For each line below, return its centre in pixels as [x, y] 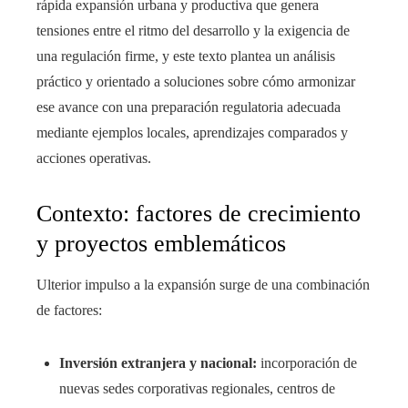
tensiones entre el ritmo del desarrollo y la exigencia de [193, 31]
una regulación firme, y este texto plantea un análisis [186, 56]
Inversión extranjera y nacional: [158, 363]
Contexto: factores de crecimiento [199, 214]
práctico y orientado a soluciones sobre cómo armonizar [196, 82]
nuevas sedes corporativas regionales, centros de [197, 389]
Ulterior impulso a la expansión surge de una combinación [203, 285]
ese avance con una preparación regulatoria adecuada [189, 107]
